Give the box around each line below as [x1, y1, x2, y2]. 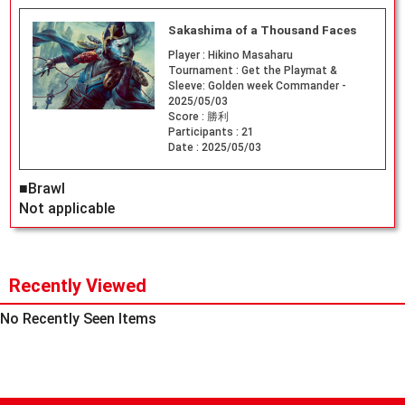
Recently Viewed [9, 274, 146, 297]
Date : [167, 141, 202, 155]
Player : [167, 49, 208, 62]
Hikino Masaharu [207, 49, 293, 62]
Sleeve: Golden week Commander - [167, 80, 346, 93]
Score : [167, 110, 207, 124]
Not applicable [18, 200, 115, 218]
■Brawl [18, 180, 65, 198]
